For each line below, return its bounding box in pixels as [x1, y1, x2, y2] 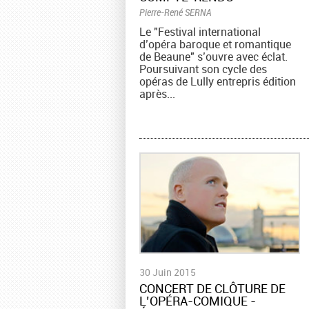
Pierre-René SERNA [139, 6, 212, 19]
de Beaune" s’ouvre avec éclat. [139, 49, 288, 65]
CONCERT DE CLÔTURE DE [139, 280, 286, 297]
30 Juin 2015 [139, 266, 196, 279]
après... [139, 86, 175, 102]
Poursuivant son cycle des [139, 61, 267, 77]
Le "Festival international [139, 24, 261, 40]
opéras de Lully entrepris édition [139, 74, 296, 90]
